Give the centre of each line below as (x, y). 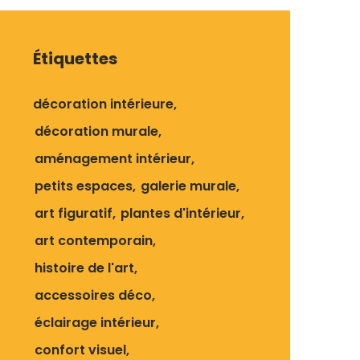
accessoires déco (93, 295)
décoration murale (96, 131)
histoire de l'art (84, 268)
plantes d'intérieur (181, 213)
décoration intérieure (103, 104)
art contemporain (94, 241)
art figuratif (74, 213)
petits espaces (84, 186)
